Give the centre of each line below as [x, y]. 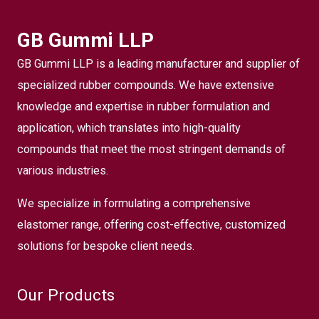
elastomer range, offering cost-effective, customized [151, 225]
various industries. [63, 170]
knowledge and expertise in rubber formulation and [143, 106]
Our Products [66, 295]
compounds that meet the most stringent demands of [151, 149]
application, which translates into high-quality [129, 127]
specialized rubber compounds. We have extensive [146, 85]
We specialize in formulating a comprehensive [134, 204]
